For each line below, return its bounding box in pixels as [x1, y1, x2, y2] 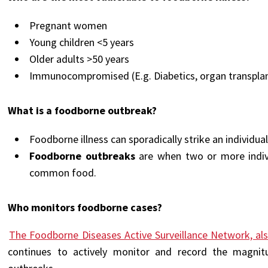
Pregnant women [29, 19, 108, 32]
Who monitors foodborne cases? [8, 200, 163, 214]
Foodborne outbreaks [29, 149, 135, 163]
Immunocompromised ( [29, 69, 135, 83]
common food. [29, 166, 97, 179]
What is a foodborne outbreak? [8, 103, 157, 117]
